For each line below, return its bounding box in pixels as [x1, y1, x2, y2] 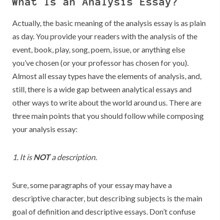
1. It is [12, 152, 33, 162]
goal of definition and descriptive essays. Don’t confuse [12, 207, 195, 217]
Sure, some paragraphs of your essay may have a [12, 180, 172, 190]
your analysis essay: [12, 124, 78, 134]
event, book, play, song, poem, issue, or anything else [12, 45, 185, 55]
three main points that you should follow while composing [12, 111, 204, 121]
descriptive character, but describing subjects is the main [12, 193, 202, 203]
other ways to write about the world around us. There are [12, 98, 201, 108]
